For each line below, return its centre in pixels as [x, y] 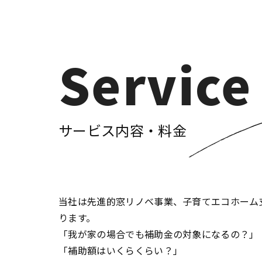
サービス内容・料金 [123, 130]
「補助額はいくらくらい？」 [121, 250]
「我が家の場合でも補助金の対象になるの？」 [159, 234]
